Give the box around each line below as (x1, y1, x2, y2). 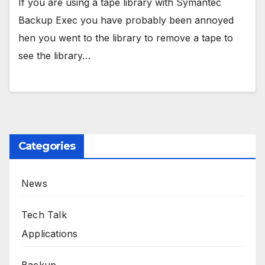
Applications (21, 227, 78, 240)
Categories (18, 139, 75, 153)
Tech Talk (21, 208, 67, 221)
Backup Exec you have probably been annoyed (18, 14, 234, 26)
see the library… (18, 49, 91, 62)
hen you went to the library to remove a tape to (18, 31, 233, 44)
